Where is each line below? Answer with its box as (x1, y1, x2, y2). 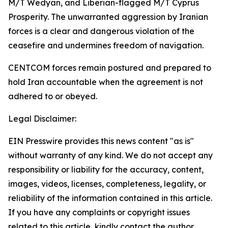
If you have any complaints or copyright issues (8, 207, 190, 217)
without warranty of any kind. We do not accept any (8, 150, 213, 160)
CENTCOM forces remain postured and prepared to (8, 63, 211, 73)
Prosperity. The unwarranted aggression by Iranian (8, 12, 208, 22)
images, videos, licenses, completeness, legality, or (8, 179, 206, 189)
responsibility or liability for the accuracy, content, (8, 164, 204, 175)
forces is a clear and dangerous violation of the (8, 26, 194, 36)
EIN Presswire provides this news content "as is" (8, 136, 194, 146)
